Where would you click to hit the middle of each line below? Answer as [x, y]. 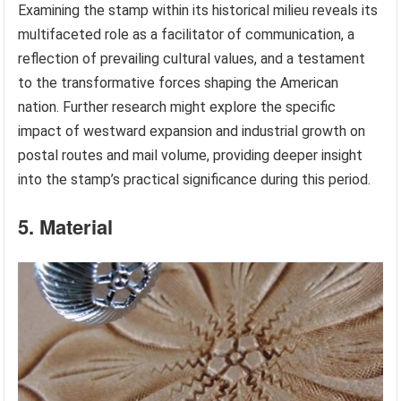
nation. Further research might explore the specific [177, 107]
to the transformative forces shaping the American [179, 82]
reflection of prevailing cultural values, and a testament [192, 58]
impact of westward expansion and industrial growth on [192, 131]
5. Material [66, 226]
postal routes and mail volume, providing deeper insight [191, 155]
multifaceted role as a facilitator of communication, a [187, 34]
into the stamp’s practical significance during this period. [195, 179]
